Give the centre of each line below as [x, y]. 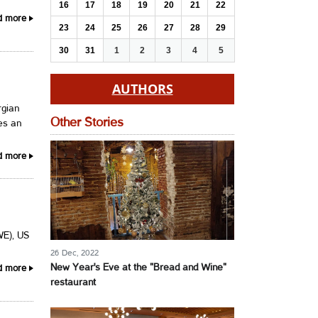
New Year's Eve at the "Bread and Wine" [138, 268]
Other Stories [87, 123]
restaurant [73, 283]
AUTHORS [142, 89]
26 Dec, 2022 [75, 253]
